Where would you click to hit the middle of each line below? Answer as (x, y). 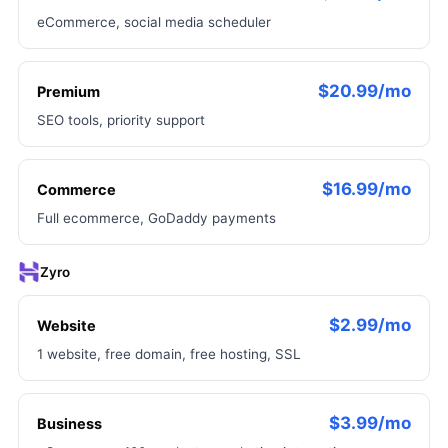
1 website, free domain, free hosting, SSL (169, 354)
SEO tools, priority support (121, 120)
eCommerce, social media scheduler (154, 22)
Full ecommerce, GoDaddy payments (156, 218)
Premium (68, 92)
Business (69, 424)
